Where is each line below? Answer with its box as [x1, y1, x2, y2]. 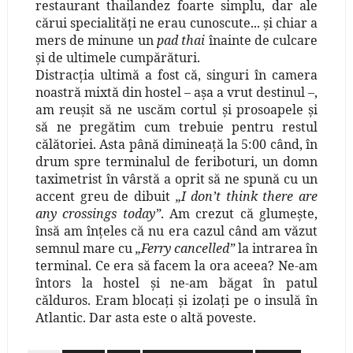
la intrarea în [235, 240, 318, 258]
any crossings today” [35, 205, 161, 223]
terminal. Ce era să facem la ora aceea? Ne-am [35, 257, 318, 275]
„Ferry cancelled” [136, 240, 236, 258]
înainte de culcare [208, 32, 318, 50]
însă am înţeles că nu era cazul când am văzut [35, 222, 318, 240]
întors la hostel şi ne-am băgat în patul [35, 274, 318, 292]
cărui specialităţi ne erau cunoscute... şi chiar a [35, 14, 318, 32]
